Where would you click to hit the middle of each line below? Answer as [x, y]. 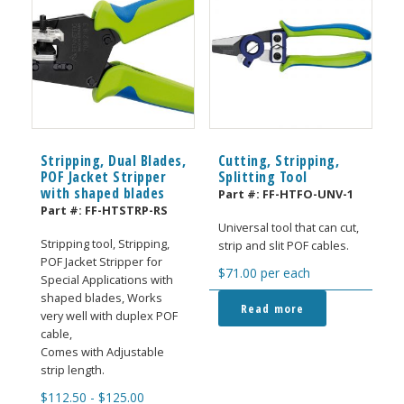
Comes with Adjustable [102, 352]
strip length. [72, 370]
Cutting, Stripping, [279, 161]
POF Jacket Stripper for [101, 262]
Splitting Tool [262, 177]
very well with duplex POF [109, 316]
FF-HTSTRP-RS [126, 211]
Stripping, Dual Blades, [113, 161]
